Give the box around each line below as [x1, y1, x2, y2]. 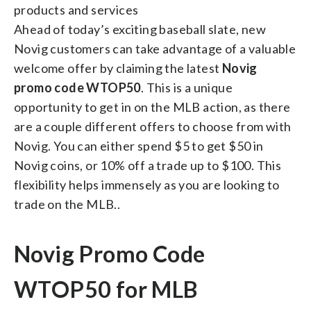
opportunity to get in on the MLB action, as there [14, 99, 291, 115]
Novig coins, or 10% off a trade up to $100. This [14, 157, 282, 173]
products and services [14, 1, 139, 17]
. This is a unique [140, 79, 233, 95]
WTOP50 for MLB [14, 275, 199, 303]
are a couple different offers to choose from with [14, 118, 292, 134]
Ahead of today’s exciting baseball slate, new [14, 21, 266, 37]
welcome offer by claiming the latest [14, 60, 222, 76]
